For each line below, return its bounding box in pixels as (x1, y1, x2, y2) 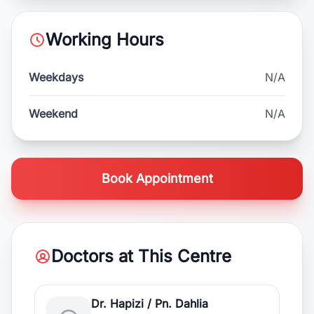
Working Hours (46, 29, 164, 50)
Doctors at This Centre (51, 246, 231, 266)
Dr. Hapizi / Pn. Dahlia (91, 296, 208, 310)
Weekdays (29, 70, 83, 84)
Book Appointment (101, 171, 213, 186)
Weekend (29, 107, 78, 121)
